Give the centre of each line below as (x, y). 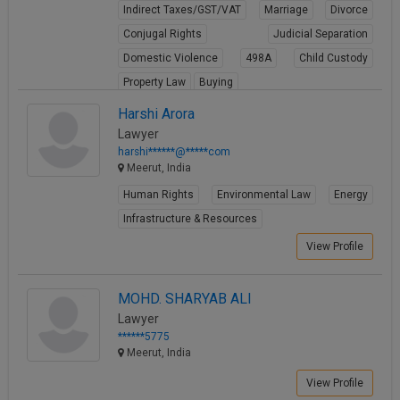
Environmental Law (264, 194)
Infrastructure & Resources (190, 218)
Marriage (286, 9)
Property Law (154, 82)
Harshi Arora (156, 113)
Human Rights (158, 194)
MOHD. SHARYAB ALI (185, 298)
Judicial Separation (321, 33)
